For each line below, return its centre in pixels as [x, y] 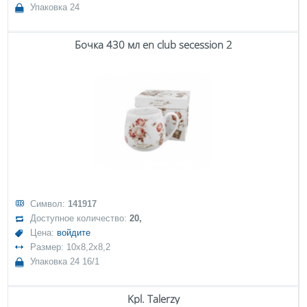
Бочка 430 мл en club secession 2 [153, 45]
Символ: [49, 204]
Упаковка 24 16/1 [65, 261]
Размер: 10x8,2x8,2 [71, 247]
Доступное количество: [80, 218]
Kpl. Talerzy [153, 299]
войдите [74, 233]
